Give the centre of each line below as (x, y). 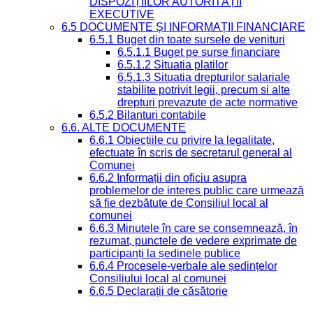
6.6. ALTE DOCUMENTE (124, 128)
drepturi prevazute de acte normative (208, 103)
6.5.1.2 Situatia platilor (173, 65)
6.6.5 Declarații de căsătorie (159, 291)
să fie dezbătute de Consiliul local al (179, 203)
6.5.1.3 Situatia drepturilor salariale (204, 78)
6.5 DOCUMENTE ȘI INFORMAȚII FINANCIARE (183, 27)
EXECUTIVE (122, 15)
